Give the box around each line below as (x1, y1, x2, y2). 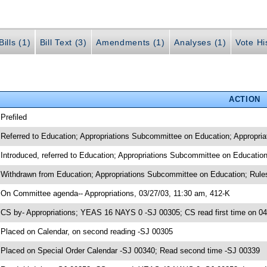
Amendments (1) (96, 38, 165, 48)
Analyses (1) (174, 38, 226, 48)
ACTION (228, 94, 260, 104)
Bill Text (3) (39, 38, 87, 48)
